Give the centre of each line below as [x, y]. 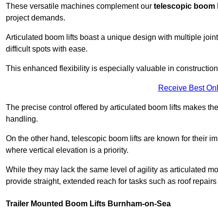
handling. [22, 119]
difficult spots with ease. [47, 49]
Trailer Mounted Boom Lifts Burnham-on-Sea [88, 204]
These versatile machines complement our [80, 6]
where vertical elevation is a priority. [67, 150]
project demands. [36, 18]
